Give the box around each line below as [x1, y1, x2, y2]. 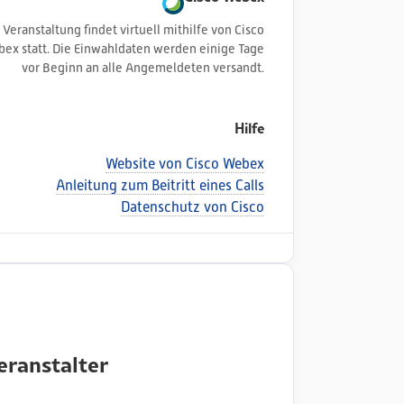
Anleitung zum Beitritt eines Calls [55, 178, 264, 194]
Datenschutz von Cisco [120, 199, 264, 216]
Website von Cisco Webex [105, 156, 264, 172]
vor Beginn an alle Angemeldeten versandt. [21, 60, 264, 75]
